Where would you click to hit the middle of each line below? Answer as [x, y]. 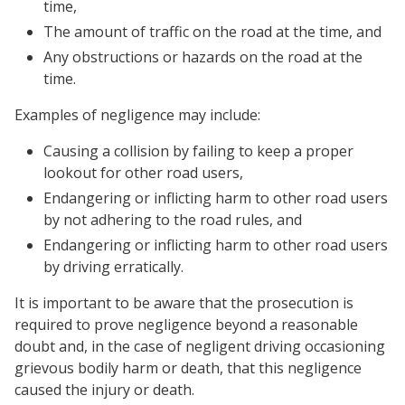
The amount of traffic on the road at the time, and [212, 32]
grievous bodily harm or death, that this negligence [188, 368]
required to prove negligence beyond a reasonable [186, 325]
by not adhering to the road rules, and [173, 220]
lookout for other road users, [143, 173]
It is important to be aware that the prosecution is [184, 303]
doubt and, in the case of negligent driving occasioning [200, 346]
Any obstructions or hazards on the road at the [203, 57]
